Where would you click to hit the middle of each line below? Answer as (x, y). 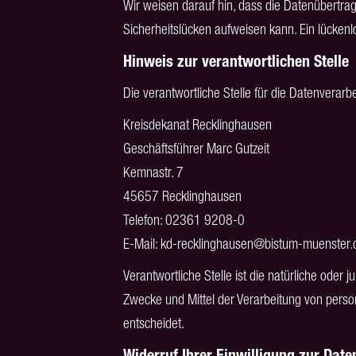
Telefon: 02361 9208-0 (184, 220)
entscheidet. (153, 323)
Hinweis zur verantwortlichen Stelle (236, 61)
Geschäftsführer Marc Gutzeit (196, 148)
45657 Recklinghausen (182, 196)
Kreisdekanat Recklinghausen (197, 124)
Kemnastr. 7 (153, 172)
